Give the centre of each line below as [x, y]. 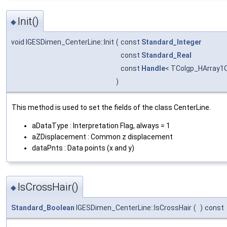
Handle [153, 69]
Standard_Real [166, 55]
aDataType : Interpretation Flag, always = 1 [101, 126]
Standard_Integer [172, 42]
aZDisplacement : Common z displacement [102, 137]
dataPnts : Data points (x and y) [83, 148]
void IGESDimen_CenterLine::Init [63, 42]
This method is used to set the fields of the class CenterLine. [111, 108]
